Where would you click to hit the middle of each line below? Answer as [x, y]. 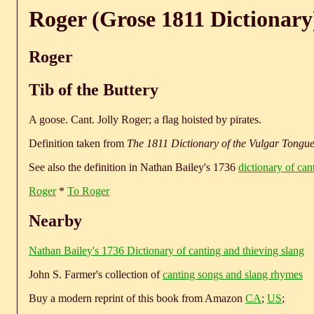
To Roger [88, 191]
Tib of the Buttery [94, 89]
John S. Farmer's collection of [96, 274]
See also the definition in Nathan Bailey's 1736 [134, 167]
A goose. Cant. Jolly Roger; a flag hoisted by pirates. [145, 119]
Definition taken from [78, 143]
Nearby [55, 220]
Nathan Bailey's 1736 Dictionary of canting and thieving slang [166, 250]
